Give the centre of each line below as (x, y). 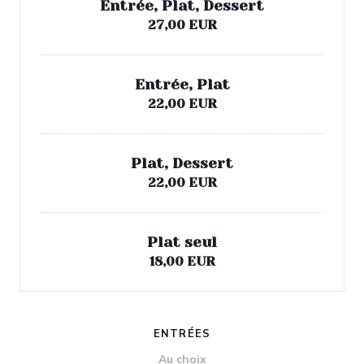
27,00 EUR (182, 25)
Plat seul (182, 242)
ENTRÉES (182, 334)
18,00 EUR (182, 261)
